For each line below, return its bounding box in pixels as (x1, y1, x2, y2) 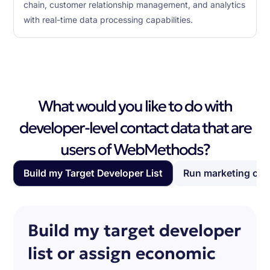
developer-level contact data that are (19, 118, 251, 138)
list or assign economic (28, 243, 216, 265)
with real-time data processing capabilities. (24, 15, 193, 25)
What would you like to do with (38, 96, 232, 116)
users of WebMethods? (60, 140, 210, 160)
